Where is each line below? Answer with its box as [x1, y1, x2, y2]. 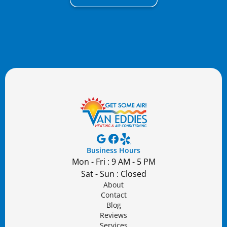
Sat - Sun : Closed [81, 168, 146, 180]
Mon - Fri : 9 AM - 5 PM [71, 156, 156, 168]
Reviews [100, 210, 127, 220]
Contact [100, 190, 127, 200]
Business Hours [87, 145, 140, 156]
